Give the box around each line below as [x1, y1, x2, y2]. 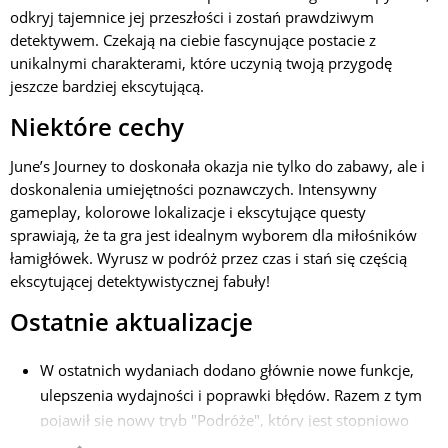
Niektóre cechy [10, 110, 184, 143]
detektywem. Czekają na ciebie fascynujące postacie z [10, 30, 376, 50]
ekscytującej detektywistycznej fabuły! [10, 271, 270, 291]
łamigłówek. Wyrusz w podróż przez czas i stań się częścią [10, 248, 407, 268]
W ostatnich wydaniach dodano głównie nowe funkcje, [40, 360, 414, 380]
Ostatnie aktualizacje [10, 305, 253, 338]
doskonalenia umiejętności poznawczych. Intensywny [10, 179, 377, 199]
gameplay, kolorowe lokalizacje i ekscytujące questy [10, 202, 366, 222]
